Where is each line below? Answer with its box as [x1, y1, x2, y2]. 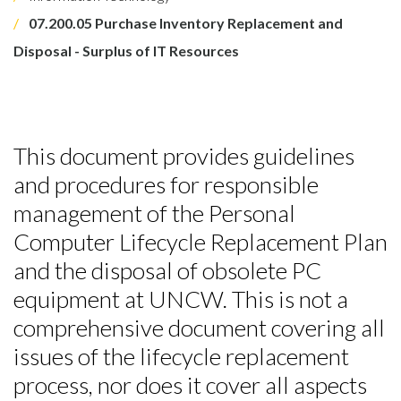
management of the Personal [13, 199, 295, 227]
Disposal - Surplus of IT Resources [13, 42, 239, 59]
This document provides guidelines [13, 141, 354, 170]
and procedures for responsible [13, 170, 319, 199]
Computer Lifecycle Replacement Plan [13, 227, 388, 256]
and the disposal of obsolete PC [13, 256, 321, 285]
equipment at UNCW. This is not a [13, 285, 348, 313]
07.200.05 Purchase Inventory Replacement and [26, 14, 343, 31]
